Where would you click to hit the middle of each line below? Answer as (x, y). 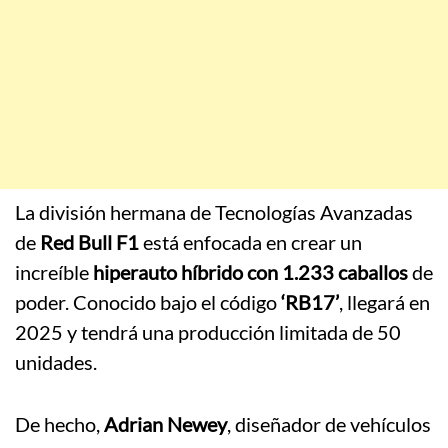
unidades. (56, 362)
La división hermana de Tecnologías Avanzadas (214, 212)
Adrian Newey (165, 424)
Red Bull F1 (87, 242)
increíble (54, 272)
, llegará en (384, 302)
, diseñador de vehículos (329, 424)
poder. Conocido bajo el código (146, 302)
